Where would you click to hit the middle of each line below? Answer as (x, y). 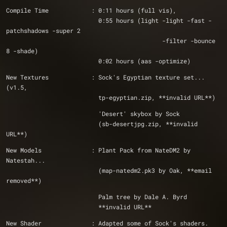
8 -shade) (22, 51)
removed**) (24, 180)
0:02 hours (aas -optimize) (144, 61)
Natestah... (26, 160)
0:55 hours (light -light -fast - (52, 20)
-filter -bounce (84, 41)
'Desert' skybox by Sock (139, 113)
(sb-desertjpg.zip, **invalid (52, 124)
